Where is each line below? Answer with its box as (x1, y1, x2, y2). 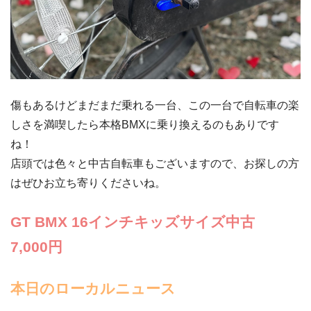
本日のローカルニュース (10, 280, 176, 297)
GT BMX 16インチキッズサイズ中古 (10, 214, 255, 230)
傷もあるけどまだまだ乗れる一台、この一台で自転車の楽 (10, 99, 299, 112)
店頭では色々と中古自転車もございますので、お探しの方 (10, 158, 299, 170)
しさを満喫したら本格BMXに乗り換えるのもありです (10, 119, 279, 131)
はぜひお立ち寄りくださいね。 (10, 177, 166, 190)
